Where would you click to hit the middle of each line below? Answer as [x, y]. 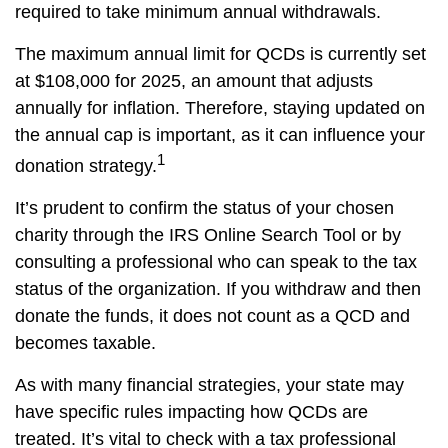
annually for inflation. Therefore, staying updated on [220, 108]
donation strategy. [86, 166]
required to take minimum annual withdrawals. [198, 12]
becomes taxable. [85, 343]
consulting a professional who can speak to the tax [216, 262]
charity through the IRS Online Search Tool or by [208, 235]
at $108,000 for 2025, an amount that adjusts [194, 81]
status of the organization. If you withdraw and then [218, 289]
